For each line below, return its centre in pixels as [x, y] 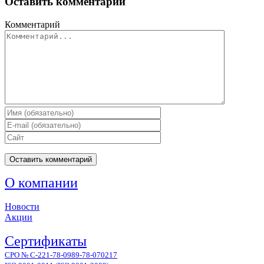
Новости [22, 206]
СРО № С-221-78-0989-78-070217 [61, 255]
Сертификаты [46, 241]
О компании [41, 182]
